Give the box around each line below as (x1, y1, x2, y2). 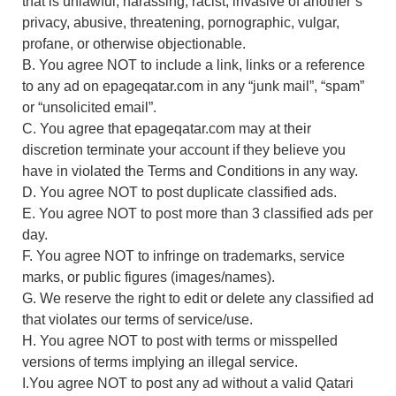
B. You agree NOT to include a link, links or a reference (22, 57, 365, 72)
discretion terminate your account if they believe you (22, 141, 346, 157)
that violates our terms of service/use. (22, 311, 253, 327)
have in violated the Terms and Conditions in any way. (22, 163, 358, 179)
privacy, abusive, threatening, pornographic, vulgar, (22, 14, 339, 30)
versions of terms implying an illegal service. (22, 354, 298, 369)
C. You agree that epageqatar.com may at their (22, 120, 311, 136)
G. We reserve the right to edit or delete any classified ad (22, 290, 374, 306)
